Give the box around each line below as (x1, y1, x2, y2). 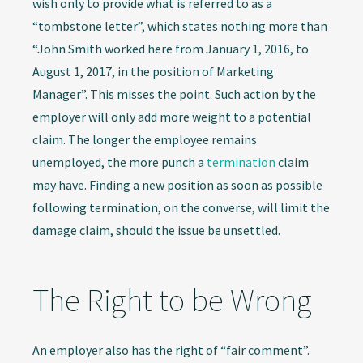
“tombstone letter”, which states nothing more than (32, 18, 327, 35)
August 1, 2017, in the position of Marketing (32, 63, 274, 80)
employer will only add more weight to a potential (32, 109, 311, 126)
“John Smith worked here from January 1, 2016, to (32, 41, 309, 58)
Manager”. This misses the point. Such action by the (32, 86, 316, 103)
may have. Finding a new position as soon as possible (32, 177, 322, 194)
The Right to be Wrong (32, 280, 312, 321)
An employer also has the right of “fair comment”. (32, 342, 310, 359)
